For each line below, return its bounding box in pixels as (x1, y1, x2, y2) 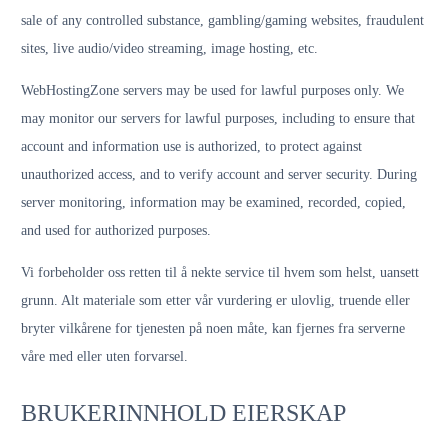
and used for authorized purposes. (21, 223, 211, 238)
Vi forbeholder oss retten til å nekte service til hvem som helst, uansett (21, 265, 419, 280)
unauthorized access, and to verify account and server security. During (21, 167, 417, 182)
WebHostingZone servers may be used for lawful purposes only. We (21, 83, 404, 98)
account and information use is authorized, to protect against (21, 139, 362, 154)
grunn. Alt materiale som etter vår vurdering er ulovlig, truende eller (21, 293, 410, 308)
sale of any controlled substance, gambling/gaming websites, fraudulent (21, 13, 424, 28)
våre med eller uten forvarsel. (21, 349, 188, 364)
